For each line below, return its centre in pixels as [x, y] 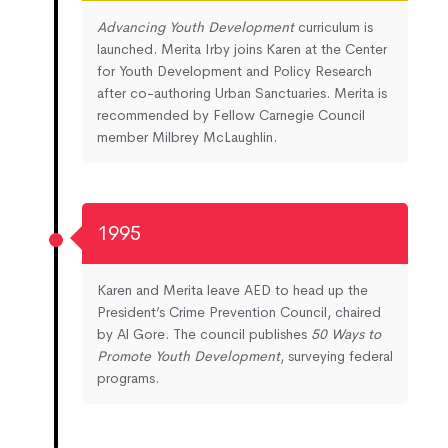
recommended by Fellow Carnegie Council [231, 114]
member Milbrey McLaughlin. [187, 136]
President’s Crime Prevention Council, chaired [239, 311]
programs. [128, 377]
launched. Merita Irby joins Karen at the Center [242, 48]
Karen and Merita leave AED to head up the [232, 289]
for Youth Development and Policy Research [234, 70]
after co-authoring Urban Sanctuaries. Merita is [242, 92]
